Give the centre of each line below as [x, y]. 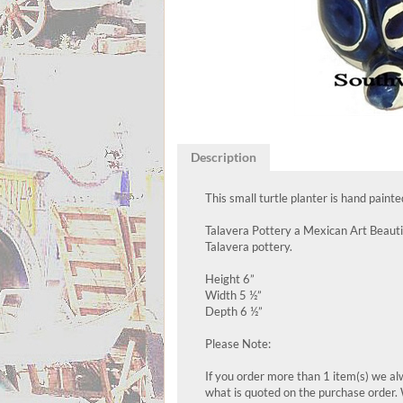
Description [224, 157]
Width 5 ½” [233, 295]
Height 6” [230, 279]
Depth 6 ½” [234, 311]
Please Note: [238, 344]
